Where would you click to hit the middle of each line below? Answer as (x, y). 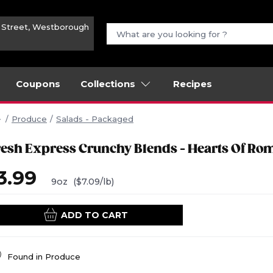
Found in (26, 257)
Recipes (193, 84)
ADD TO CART (94, 215)
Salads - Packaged (95, 119)
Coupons (38, 84)
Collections (108, 84)
